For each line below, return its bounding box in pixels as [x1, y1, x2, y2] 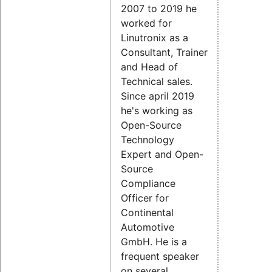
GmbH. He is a [121, 236, 187, 248]
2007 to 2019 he [121, 2, 197, 15]
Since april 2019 [121, 90, 194, 103]
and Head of [121, 61, 178, 73]
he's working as [121, 104, 192, 117]
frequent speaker [121, 250, 199, 263]
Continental [121, 206, 174, 219]
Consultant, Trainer [121, 46, 208, 59]
